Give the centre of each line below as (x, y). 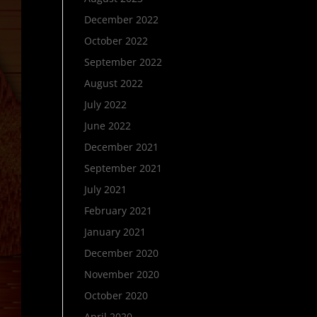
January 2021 (115, 232)
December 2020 (122, 253)
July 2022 (106, 104)
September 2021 (123, 168)
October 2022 (116, 41)
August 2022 (114, 83)
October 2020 (116, 295)
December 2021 (122, 147)
